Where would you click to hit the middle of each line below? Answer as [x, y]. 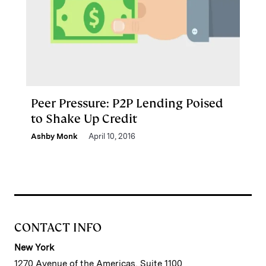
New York [34, 248]
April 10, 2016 [112, 136]
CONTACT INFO [58, 227]
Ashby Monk [54, 136]
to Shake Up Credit [84, 119]
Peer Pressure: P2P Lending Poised [127, 103]
